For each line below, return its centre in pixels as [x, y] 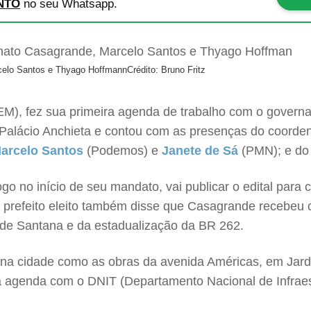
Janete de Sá [200, 151]
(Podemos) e [124, 151]
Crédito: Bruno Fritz [166, 70]
